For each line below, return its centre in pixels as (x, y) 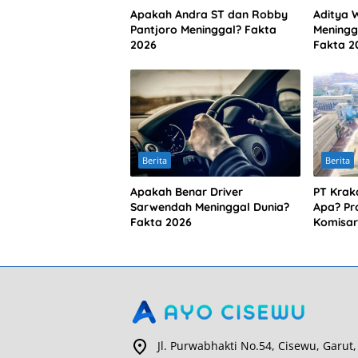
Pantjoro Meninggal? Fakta (203, 30)
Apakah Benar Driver (187, 192)
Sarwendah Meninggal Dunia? (210, 207)
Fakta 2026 (161, 223)
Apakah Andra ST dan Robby (209, 15)
